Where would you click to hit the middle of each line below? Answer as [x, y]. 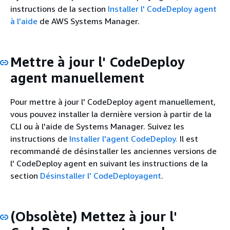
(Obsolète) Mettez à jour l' [94, 216]
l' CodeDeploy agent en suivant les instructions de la [109, 163]
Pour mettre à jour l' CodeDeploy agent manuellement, [113, 102]
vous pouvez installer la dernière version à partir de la [111, 114]
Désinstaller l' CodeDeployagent [101, 176]
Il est [188, 139]
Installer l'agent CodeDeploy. [123, 139]
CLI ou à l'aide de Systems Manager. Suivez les [97, 126]
